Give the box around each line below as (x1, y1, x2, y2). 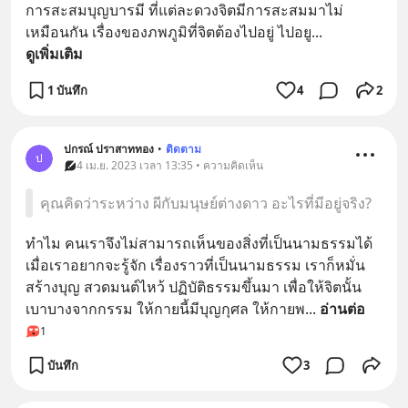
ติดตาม (166, 141, 201, 157)
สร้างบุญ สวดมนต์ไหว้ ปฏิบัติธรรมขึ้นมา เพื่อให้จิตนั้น (25, 277, 362, 297)
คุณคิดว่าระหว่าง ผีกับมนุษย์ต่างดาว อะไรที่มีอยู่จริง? (40, 193, 372, 213)
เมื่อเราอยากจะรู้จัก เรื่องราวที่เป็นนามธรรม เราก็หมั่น (25, 255, 365, 275)
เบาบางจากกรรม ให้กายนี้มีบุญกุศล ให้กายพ (25, 299, 305, 319)
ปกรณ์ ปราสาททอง (64, 141, 154, 157)
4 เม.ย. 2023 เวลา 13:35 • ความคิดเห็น (76, 158, 263, 173)
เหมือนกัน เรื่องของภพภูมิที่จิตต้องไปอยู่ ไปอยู (25, 22, 311, 42)
